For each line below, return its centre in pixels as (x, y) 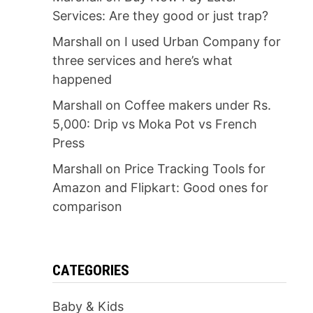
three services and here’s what (142, 60)
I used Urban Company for (202, 42)
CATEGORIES (90, 270)
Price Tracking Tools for (195, 169)
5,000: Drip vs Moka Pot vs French (154, 124)
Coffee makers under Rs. (197, 105)
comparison (87, 206)
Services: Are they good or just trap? (160, 16)
